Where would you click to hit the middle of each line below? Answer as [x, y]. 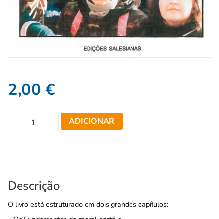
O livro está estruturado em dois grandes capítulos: [88, 204]
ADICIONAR [92, 121]
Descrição [34, 186]
